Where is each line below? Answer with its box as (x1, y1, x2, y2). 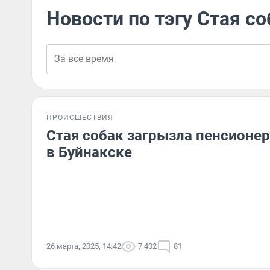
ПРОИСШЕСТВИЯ (46, 113, 113, 122)
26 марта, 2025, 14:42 (46, 242, 121, 251)
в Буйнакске (46, 144, 132, 161)
